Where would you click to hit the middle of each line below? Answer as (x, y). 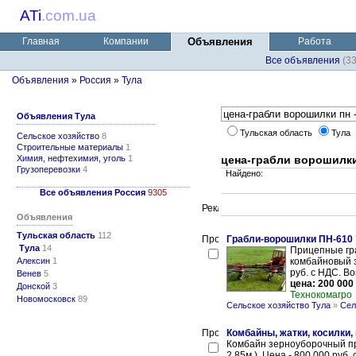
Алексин (33, 261)
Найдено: (242, 173)
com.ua (71, 15)
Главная (41, 41)
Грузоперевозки (48, 169)
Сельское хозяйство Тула (279, 305)
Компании (126, 41)
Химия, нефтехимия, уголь (71, 158)
